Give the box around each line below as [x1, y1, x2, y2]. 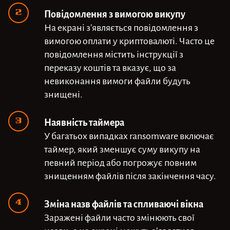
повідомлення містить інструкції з [44, 47, 183, 60]
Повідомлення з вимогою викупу [44, 6, 185, 20]
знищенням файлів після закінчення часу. [44, 168, 216, 182]
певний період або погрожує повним [44, 155, 197, 168]
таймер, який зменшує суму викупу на [44, 142, 200, 155]
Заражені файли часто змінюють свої [44, 210, 195, 223]
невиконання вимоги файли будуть [44, 73, 190, 87]
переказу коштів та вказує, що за [44, 60, 176, 73]
